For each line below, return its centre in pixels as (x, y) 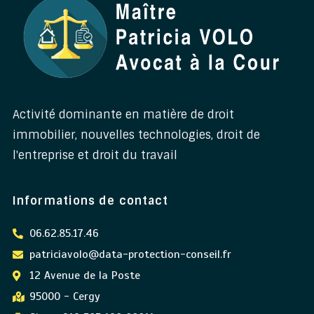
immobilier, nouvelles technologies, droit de (136, 135)
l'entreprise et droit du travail (95, 155)
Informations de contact (91, 200)
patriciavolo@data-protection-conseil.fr (130, 254)
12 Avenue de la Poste (84, 275)
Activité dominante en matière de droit (123, 114)
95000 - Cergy (64, 296)
